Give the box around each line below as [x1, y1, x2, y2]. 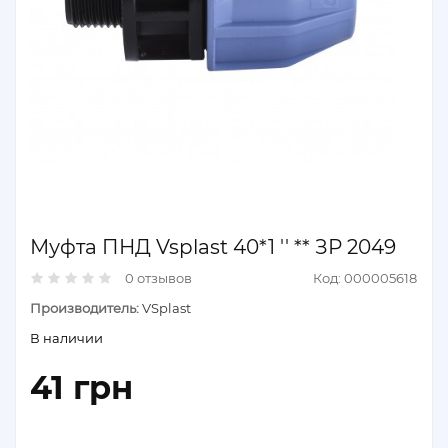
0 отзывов [125, 270, 192, 286]
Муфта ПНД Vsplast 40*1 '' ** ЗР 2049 [30, 235, 396, 259]
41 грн [30, 368, 133, 407]
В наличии [30, 330, 103, 346]
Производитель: [30, 300, 139, 316]
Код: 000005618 [312, 270, 417, 286]
